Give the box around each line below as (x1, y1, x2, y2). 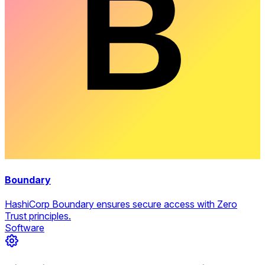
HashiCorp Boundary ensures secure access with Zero (5, 198, 237, 211)
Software (5, 222, 44, 234)
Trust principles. (5, 210, 71, 222)
